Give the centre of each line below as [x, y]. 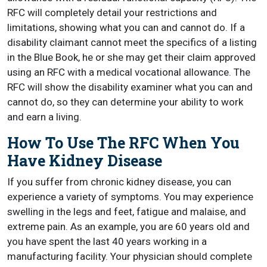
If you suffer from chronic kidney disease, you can [119, 182]
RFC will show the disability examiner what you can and [130, 87]
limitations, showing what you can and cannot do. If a [126, 27]
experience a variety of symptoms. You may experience [130, 197]
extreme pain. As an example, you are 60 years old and [128, 226]
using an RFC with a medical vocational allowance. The [129, 72]
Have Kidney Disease [85, 161]
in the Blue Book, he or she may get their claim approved [131, 57]
